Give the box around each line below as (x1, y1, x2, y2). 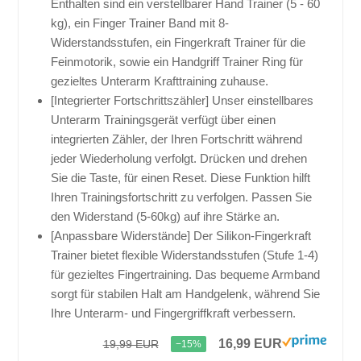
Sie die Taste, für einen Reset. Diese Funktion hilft (51, 171, 311, 185)
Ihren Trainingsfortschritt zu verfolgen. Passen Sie (51, 190, 313, 205)
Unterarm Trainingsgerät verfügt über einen (51, 113, 276, 127)
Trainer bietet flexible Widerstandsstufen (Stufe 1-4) (51, 248, 319, 263)
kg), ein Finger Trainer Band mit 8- (51, 16, 230, 31)
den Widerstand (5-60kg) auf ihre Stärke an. (51, 210, 280, 224)
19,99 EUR (102, 338, 159, 351)
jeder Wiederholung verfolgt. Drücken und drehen (51, 151, 308, 166)
